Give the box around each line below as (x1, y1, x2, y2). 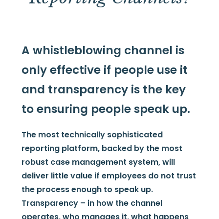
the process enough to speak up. (21, 184, 153, 196)
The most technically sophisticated (21, 129, 163, 141)
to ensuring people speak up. (21, 101, 190, 117)
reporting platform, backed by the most (21, 143, 182, 154)
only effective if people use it (21, 62, 188, 78)
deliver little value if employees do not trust (21, 170, 196, 182)
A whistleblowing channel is (21, 42, 184, 58)
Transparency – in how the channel (21, 197, 162, 209)
